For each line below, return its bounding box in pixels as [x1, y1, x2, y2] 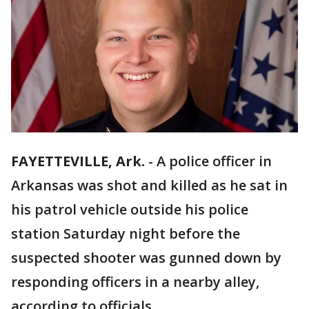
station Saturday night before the [11, 224, 240, 243]
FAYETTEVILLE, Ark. [11, 152, 145, 171]
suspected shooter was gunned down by [11, 248, 281, 268]
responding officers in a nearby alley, [11, 272, 259, 292]
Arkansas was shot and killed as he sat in [11, 176, 288, 195]
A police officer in [157, 152, 272, 171]
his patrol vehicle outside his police [11, 200, 248, 219]
